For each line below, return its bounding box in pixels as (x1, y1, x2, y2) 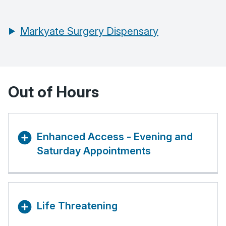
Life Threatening (37, 200, 118, 212)
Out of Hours (8, 83, 99, 101)
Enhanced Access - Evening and (37, 131, 193, 143)
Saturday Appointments (37, 145, 151, 157)
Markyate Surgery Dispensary (20, 25, 158, 38)
